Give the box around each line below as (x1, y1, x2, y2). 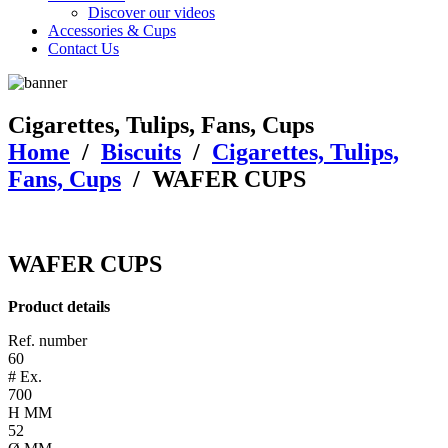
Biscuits (101, 138, 181, 165)
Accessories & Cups (48, 21, 176, 39)
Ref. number (8, 331, 87, 349)
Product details (8, 297, 110, 315)
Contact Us (48, 39, 119, 57)
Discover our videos (88, 3, 215, 21)
